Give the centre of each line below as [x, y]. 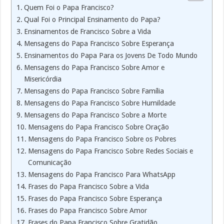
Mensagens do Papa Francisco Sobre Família [94, 91]
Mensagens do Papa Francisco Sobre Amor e [94, 67]
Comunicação [50, 162]
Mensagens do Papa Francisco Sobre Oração [99, 127]
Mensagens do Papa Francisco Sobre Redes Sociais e [111, 151]
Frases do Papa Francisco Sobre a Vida [89, 186]
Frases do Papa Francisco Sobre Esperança [95, 198]
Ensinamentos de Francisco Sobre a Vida [88, 31]
